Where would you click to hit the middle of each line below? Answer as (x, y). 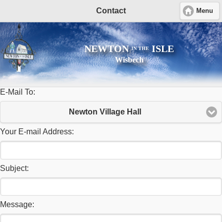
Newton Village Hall (105, 112)
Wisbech (129, 60)
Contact (111, 11)
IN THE (140, 49)
